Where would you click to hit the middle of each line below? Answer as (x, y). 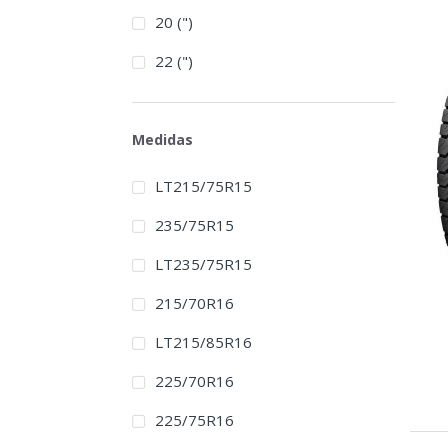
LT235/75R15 (203, 264)
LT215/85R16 (203, 342)
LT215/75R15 (203, 186)
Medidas (162, 139)
